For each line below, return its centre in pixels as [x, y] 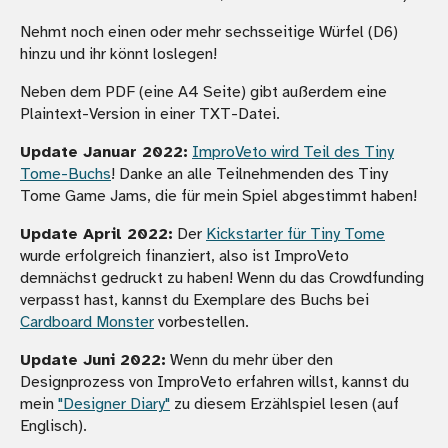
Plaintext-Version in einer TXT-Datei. [150, 113]
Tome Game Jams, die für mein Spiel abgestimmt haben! [218, 195]
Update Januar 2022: [104, 151]
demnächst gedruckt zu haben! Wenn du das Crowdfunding [222, 277]
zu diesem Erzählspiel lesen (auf [284, 403]
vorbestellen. [201, 321]
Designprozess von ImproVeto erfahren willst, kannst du [214, 381]
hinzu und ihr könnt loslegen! [118, 53]
